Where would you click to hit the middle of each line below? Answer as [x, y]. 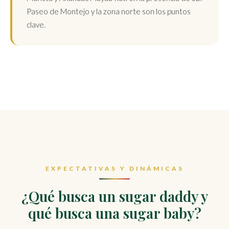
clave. [36, 25]
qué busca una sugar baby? [114, 213]
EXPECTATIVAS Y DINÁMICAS [114, 168]
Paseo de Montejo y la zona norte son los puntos [109, 11]
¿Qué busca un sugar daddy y [114, 196]
